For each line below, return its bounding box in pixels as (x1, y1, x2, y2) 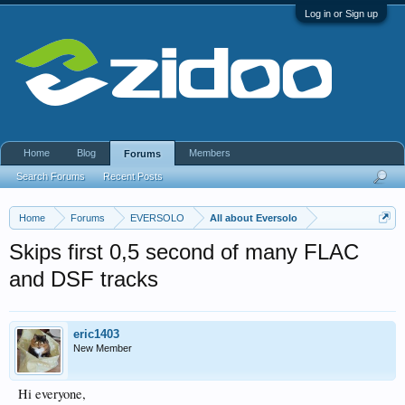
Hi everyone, (18, 385, 86, 402)
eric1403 (73, 327, 119, 341)
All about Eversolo (210, 212, 297, 223)
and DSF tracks (9, 267, 158, 291)
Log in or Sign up (305, 8, 378, 19)
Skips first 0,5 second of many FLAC (9, 240, 359, 264)
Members (189, 147, 231, 158)
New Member (73, 343, 132, 353)
